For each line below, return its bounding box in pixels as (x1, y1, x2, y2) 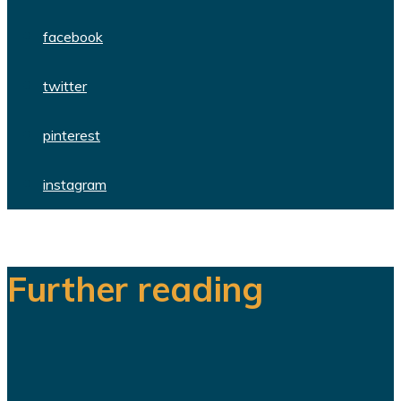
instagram (43, 175, 107, 193)
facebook (43, 27, 103, 46)
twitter (43, 76, 87, 95)
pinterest (43, 125, 100, 144)
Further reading (7, 266, 263, 311)
